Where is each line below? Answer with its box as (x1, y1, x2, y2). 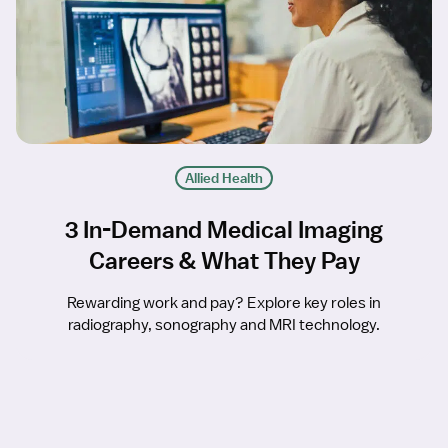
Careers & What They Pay (88, 246, 360, 275)
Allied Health (185, 169, 263, 188)
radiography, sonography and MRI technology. (68, 315, 380, 336)
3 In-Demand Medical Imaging (65, 215, 383, 244)
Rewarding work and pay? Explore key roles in (67, 293, 381, 314)
